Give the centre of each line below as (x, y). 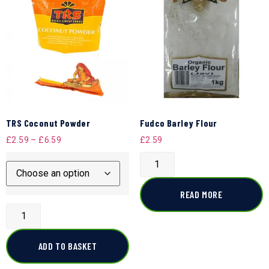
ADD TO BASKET (68, 246)
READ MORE (201, 194)
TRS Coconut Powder (48, 123)
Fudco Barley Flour (178, 123)
